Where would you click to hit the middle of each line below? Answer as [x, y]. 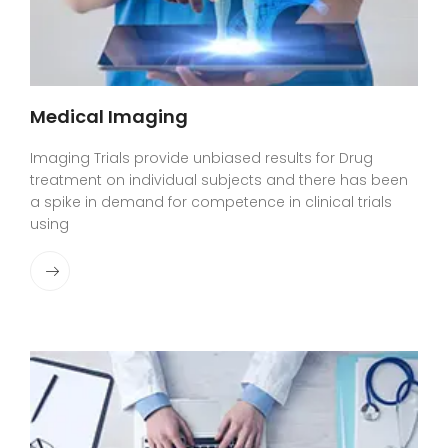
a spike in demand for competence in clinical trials [211, 202]
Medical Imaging [109, 117]
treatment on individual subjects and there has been [219, 180]
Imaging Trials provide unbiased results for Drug [201, 158]
